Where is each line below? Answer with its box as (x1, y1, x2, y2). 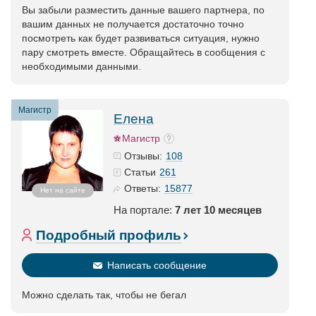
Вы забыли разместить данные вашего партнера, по (22, 4, 265, 16)
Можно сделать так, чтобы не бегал (22, 289, 186, 300)
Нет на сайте (39, 186, 85, 194)
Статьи (124, 166, 156, 178)
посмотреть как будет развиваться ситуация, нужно (22, 32, 260, 44)
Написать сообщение (107, 260, 207, 271)
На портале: (114, 204, 175, 216)
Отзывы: (124, 150, 162, 162)
